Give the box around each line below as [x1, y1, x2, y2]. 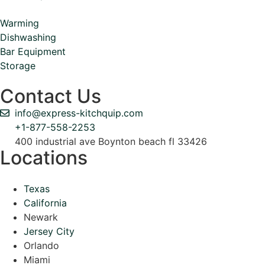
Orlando [24, 239, 59, 251]
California [24, 196, 67, 209]
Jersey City [24, 225, 75, 237]
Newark [24, 211, 58, 223]
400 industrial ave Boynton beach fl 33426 [15, 135, 207, 147]
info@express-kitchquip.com [15, 106, 143, 119]
